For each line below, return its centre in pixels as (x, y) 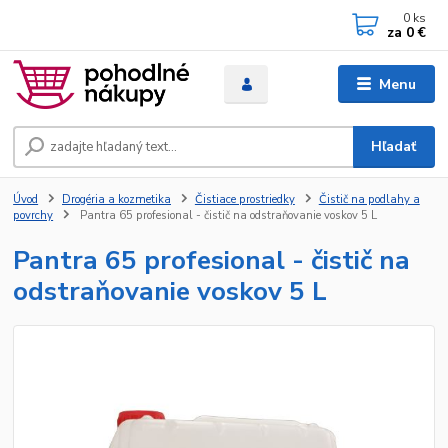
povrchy (33, 216)
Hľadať (394, 147)
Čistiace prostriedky (244, 200)
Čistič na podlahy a (369, 200)
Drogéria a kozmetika (116, 200)
